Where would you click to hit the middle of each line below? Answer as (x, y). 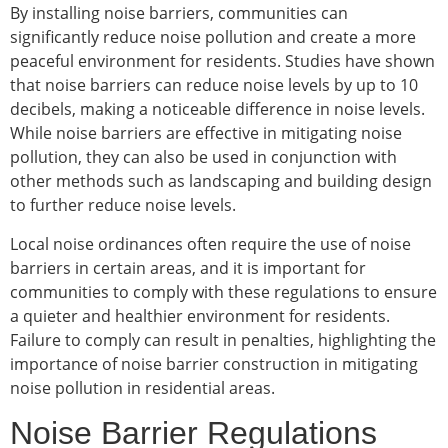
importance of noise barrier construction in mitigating (214, 363)
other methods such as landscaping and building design (221, 181)
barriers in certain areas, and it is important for (188, 267)
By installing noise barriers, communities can (179, 13)
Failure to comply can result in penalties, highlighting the (223, 339)
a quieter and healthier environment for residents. (200, 315)
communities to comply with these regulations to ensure (223, 291)
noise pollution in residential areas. (142, 387)
